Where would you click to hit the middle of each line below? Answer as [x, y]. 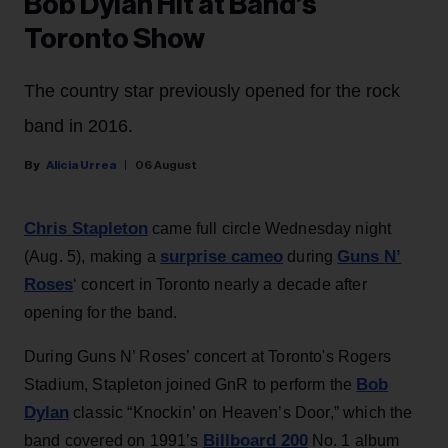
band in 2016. [78, 125]
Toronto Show [114, 38]
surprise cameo [222, 256]
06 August [166, 164]
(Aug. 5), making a [92, 256]
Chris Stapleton [86, 228]
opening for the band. [101, 312]
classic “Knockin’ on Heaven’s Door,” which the [241, 412]
